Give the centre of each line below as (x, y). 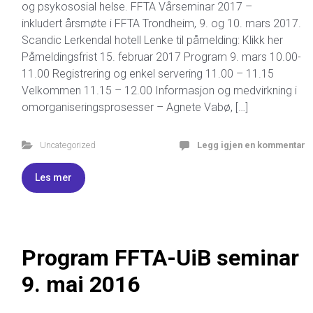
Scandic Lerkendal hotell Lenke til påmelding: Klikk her (152, 40)
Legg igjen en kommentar (251, 145)
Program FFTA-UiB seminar (160, 257)
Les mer (53, 177)
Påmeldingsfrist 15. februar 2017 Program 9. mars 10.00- (161, 57)
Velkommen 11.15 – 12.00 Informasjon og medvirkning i (159, 90)
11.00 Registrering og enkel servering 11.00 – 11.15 (148, 73)
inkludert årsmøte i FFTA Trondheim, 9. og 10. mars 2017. (161, 23)
